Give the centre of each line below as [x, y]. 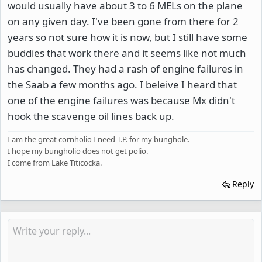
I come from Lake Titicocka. [55, 163]
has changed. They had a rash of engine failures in [125, 69]
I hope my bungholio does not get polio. [78, 151]
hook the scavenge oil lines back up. [91, 116]
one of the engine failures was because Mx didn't [121, 101]
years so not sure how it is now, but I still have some [127, 37]
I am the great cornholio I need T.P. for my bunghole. [99, 139]
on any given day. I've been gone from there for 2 [123, 22]
